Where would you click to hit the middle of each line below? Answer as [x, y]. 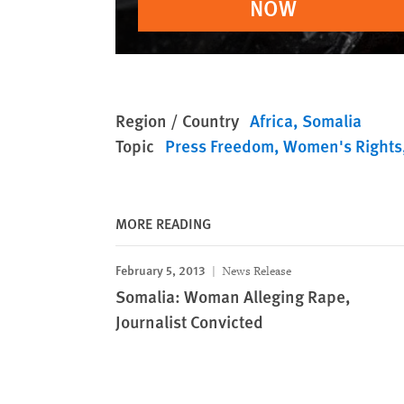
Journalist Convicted [189, 321]
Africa [271, 120]
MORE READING [163, 223]
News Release [255, 271]
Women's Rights [343, 146]
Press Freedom [220, 146]
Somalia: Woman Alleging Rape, [233, 296]
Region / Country [177, 120]
